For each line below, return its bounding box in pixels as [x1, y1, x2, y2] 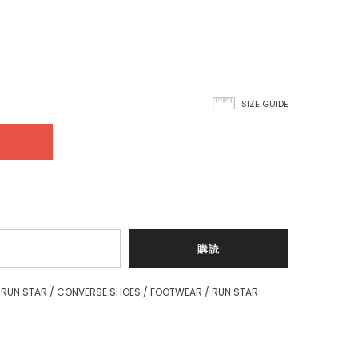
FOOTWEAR [150, 284, 202, 299]
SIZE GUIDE [241, 97, 288, 110]
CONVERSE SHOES [57, 284, 141, 299]
